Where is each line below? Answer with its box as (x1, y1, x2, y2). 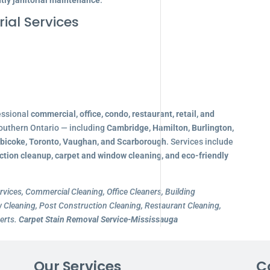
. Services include (166, 137, 233, 146)
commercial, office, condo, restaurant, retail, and (30, 109, 215, 119)
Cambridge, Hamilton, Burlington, (106, 123, 234, 133)
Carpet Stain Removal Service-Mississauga (18, 215, 178, 224)
